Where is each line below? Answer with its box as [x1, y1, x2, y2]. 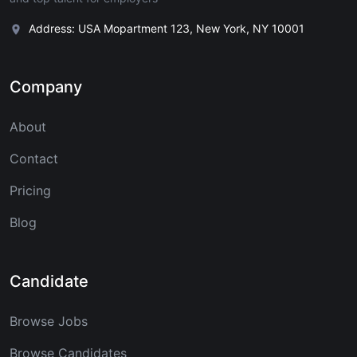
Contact [10, 151, 58, 167]
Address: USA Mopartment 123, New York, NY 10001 [29, 22, 304, 36]
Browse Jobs [10, 313, 88, 330]
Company [10, 77, 82, 97]
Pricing [10, 182, 51, 199]
